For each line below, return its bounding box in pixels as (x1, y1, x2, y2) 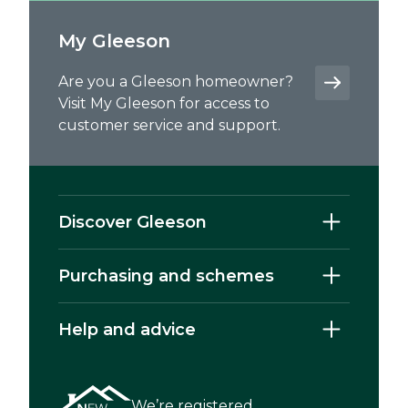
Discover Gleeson (58, 211, 207, 232)
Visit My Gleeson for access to (58, 94, 270, 112)
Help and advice (58, 319, 196, 340)
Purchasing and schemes (58, 265, 274, 286)
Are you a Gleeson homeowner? (58, 72, 293, 90)
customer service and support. (58, 116, 280, 134)
